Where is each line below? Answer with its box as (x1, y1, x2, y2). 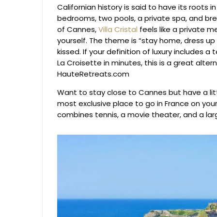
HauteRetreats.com (57, 69, 129, 79)
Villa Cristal (98, 24, 138, 35)
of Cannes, (57, 24, 98, 35)
